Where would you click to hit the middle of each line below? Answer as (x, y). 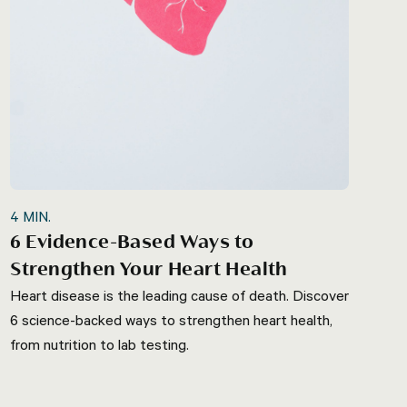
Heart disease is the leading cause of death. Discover (179, 295)
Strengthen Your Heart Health (149, 269)
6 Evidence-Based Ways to (132, 242)
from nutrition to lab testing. (99, 344)
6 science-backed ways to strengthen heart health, (171, 319)
